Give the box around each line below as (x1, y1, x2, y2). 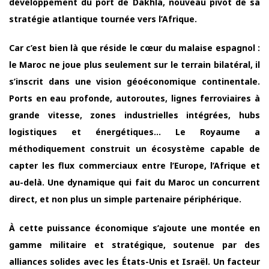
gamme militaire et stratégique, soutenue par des (9, 238, 260, 250)
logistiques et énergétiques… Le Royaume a (9, 125, 260, 138)
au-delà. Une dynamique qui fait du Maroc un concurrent (9, 176, 260, 188)
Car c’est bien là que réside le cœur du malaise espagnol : (9, 41, 260, 53)
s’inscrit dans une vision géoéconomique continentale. (9, 75, 260, 87)
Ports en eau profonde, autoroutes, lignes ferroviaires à (9, 92, 260, 104)
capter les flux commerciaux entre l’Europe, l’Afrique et (9, 159, 260, 171)
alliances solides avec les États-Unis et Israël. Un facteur (9, 255, 260, 267)
